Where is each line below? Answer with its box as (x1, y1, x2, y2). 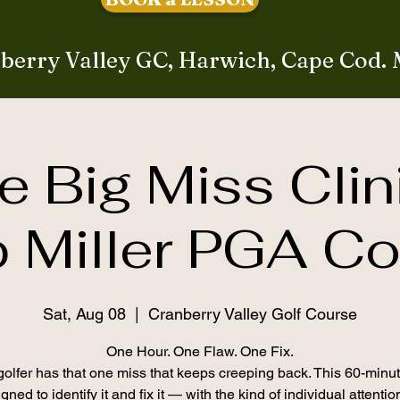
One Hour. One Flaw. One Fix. (106, 343, 294, 360)
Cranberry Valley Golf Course (148, 304, 357, 323)
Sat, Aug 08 (43, 304, 126, 323)
